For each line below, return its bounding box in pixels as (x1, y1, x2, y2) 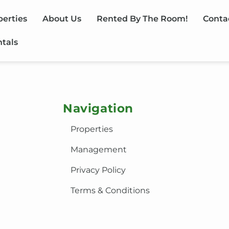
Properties (71, 124, 113, 134)
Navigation (62, 101, 133, 116)
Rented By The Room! (97, 14, 188, 24)
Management (71, 145, 127, 154)
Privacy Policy (71, 165, 126, 175)
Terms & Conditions (71, 186, 150, 195)
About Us (42, 14, 82, 24)
